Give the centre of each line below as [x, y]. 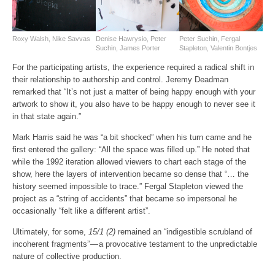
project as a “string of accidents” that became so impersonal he [125, 198]
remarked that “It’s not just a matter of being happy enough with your [134, 91]
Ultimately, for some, [50, 231]
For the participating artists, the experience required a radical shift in [133, 67]
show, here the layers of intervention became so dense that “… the [130, 174]
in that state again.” [47, 116]
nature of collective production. [67, 256]
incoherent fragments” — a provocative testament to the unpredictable [135, 244]
